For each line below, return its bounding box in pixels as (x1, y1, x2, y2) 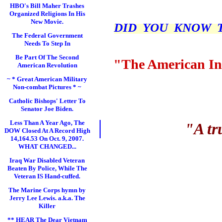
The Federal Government (11, 32, 83, 39)
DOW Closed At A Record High (4, 127, 90, 134)
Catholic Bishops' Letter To (8, 97, 86, 105)
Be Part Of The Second (15, 54, 79, 61)
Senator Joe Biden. (21, 105, 73, 112)
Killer (39, 202, 55, 210)
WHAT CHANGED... (18, 143, 76, 150)
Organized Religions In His (9, 10, 85, 17)
